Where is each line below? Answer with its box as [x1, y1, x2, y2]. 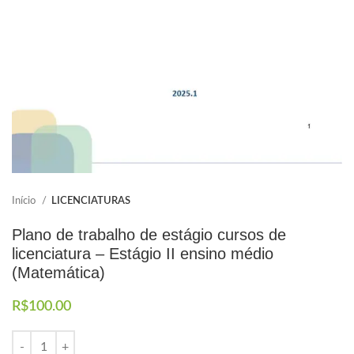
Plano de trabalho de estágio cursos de [12, 226, 286, 244]
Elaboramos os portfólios [48, 17, 191, 32]
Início [12, 195, 38, 207]
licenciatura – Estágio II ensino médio [12, 245, 273, 263]
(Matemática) [12, 264, 105, 282]
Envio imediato [48, 70, 135, 86]
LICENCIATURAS [51, 195, 130, 207]
